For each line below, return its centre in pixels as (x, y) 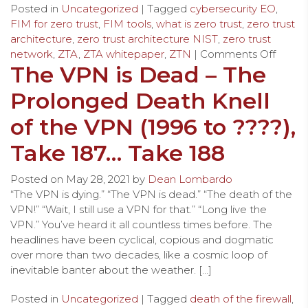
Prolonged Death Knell (140, 100)
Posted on (38, 179)
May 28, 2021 (98, 179)
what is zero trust (199, 23)
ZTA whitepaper (124, 54)
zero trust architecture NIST (147, 38)
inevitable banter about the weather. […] (111, 269)
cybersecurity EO (233, 8)
